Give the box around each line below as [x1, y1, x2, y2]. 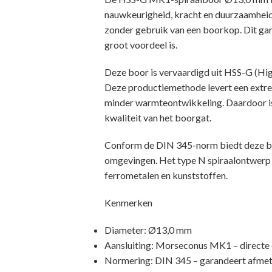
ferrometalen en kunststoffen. [104, 169, 228, 181]
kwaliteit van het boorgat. [104, 112, 211, 123]
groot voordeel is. [104, 39, 177, 50]
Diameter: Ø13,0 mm [104, 224, 192, 236]
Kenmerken [104, 197, 152, 208]
